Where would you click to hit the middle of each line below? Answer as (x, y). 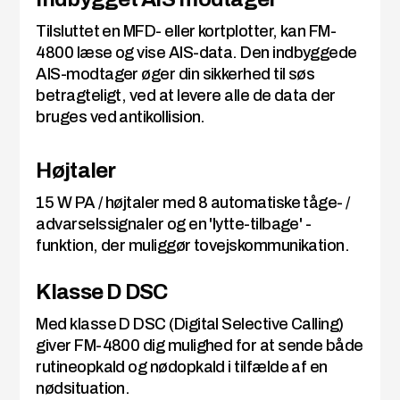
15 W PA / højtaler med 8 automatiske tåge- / (193, 203)
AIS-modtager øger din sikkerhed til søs (175, 75)
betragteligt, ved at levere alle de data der (186, 96)
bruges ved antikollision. (121, 117)
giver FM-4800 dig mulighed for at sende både (200, 346)
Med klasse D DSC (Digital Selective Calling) (190, 325)
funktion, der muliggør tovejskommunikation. (193, 246)
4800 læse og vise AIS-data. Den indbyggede (196, 53)
